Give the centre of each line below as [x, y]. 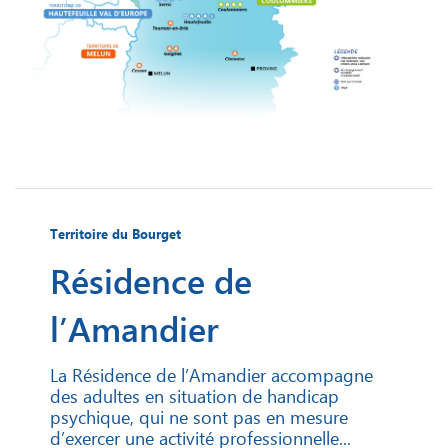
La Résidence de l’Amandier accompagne [211, 375]
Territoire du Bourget [115, 234]
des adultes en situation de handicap [194, 396]
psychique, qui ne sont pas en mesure [199, 417]
